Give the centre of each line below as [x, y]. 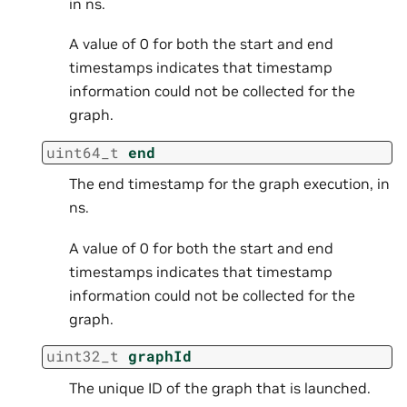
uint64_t [83, 152]
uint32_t [83, 356]
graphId [160, 356]
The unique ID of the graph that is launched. [220, 387]
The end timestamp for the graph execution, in [229, 184]
